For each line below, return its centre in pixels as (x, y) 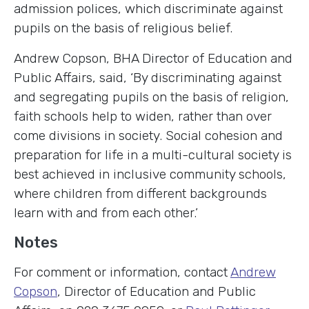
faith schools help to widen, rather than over (143, 116)
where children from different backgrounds (140, 193)
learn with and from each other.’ (106, 212)
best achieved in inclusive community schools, (150, 174)
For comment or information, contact (122, 272)
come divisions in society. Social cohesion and (148, 135)
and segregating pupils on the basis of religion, (151, 97)
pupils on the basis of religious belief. (123, 28)
